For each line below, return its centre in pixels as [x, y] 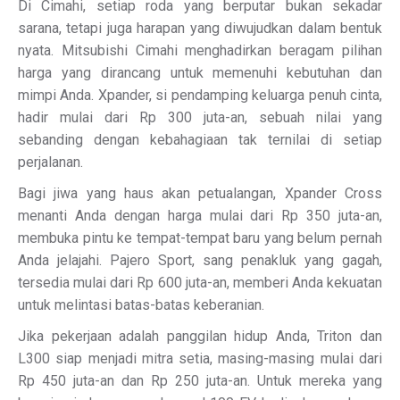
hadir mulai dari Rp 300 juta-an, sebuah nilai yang [200, 117]
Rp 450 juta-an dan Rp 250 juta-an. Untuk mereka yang [200, 381]
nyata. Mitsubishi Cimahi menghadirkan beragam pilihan [200, 50]
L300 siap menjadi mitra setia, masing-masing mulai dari [200, 358]
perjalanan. [50, 162]
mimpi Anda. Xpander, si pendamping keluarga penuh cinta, [200, 95]
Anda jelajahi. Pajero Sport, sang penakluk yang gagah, [200, 260]
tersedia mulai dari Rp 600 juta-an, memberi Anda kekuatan [200, 283]
